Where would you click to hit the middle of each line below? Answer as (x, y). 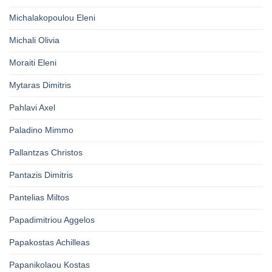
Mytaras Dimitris (40, 85)
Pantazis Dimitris (41, 175)
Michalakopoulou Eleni (52, 18)
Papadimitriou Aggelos (52, 220)
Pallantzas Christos (46, 153)
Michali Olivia (34, 40)
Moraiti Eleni (33, 63)
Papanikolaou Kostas (49, 265)
